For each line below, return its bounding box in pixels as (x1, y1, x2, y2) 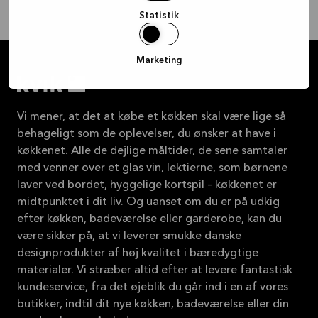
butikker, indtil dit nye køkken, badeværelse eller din (17, 298, 289, 310)
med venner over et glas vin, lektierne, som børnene (17, 162, 287, 174)
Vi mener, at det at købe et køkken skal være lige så (17, 111, 286, 123)
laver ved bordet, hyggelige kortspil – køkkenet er (17, 179, 277, 191)
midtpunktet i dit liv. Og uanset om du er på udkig (17, 196, 280, 208)
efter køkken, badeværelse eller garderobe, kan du (17, 213, 282, 225)
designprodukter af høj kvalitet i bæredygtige (17, 247, 258, 259)
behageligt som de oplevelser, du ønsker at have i (17, 128, 276, 140)
